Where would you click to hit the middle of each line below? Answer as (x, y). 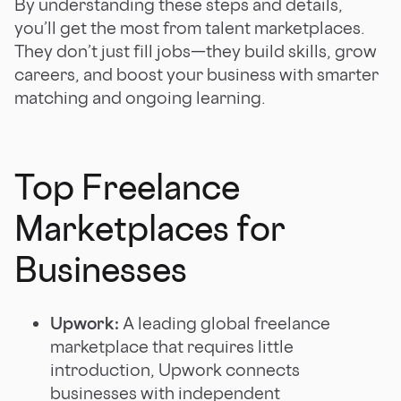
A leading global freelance (225, 323)
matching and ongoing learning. (140, 97)
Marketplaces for (150, 227)
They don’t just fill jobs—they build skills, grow (196, 51)
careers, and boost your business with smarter (196, 74)
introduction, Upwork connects (175, 369)
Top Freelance (127, 186)
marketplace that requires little (172, 346)
